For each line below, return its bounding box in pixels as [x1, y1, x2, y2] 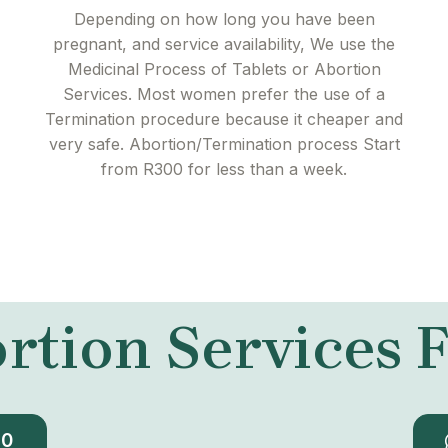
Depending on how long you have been [73, 9, 375, 30]
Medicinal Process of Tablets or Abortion [67, 59, 381, 80]
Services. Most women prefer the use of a [63, 84, 385, 105]
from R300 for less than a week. [101, 159, 347, 180]
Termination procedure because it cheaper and [45, 109, 403, 130]
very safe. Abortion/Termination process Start [48, 134, 400, 155]
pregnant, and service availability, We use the [53, 34, 395, 55]
